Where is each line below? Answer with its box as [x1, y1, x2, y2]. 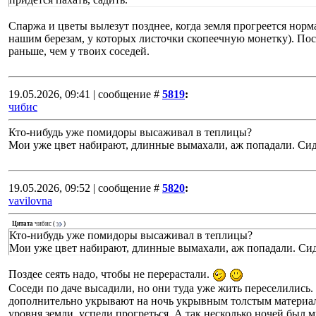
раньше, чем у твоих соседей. [8, 45, 150, 57]
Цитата [12, 220, 33, 228]
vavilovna [8, 195, 52, 207]
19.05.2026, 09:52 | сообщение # [8, 182, 159, 194]
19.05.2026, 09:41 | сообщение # [8, 88, 159, 100]
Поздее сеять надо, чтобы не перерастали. [8, 268, 212, 280]
